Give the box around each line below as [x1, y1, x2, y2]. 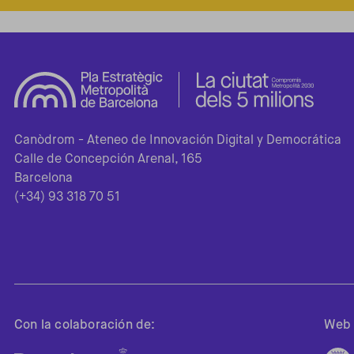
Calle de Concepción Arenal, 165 [14, 153, 202, 166]
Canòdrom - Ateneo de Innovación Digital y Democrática [14, 134, 341, 147]
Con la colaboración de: [14, 318, 156, 332]
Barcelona [14, 171, 73, 185]
